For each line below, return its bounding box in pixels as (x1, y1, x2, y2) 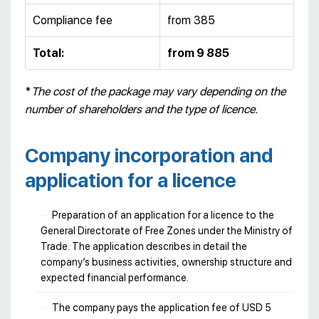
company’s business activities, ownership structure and (41, 256, 292, 268)
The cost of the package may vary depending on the (31, 84, 286, 98)
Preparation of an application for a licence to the (52, 209, 274, 221)
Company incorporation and (25, 143, 273, 167)
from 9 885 (167, 46, 229, 60)
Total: (33, 46, 64, 60)
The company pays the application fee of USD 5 (52, 301, 271, 313)
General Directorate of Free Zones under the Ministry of (41, 224, 293, 236)
